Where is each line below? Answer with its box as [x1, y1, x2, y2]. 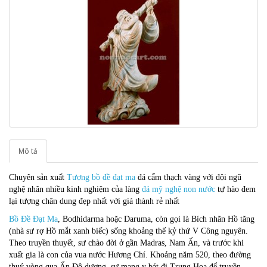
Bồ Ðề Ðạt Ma [9, 215, 58, 223]
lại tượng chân [9, 197, 60, 206]
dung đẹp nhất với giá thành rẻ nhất [60, 197, 179, 206]
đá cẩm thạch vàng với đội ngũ [135, 173, 241, 182]
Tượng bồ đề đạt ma [67, 173, 135, 182]
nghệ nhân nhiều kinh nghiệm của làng [9, 185, 142, 194]
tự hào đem [215, 185, 256, 194]
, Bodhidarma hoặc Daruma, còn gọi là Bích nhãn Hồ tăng [58, 215, 254, 223]
